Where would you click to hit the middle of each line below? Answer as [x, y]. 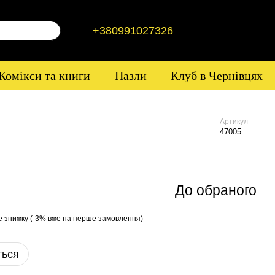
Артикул [234, 122]
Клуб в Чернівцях [217, 76]
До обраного [216, 190]
